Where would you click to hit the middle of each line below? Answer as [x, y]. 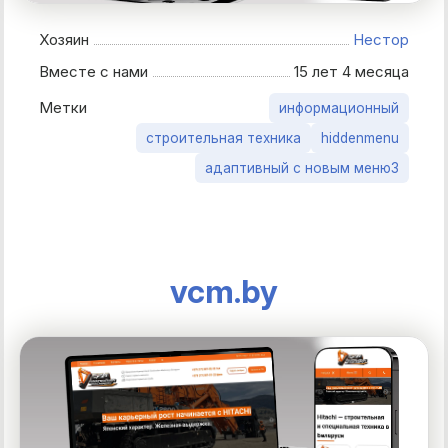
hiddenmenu [360, 137]
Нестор [381, 39]
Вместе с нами [98, 71]
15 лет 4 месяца [351, 71]
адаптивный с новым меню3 [302, 167]
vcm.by [224, 291]
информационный [339, 107]
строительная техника [223, 137]
